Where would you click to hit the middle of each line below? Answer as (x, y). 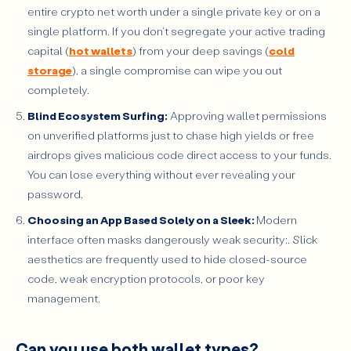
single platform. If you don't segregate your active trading (176, 31)
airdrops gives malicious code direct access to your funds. (179, 155)
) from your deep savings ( (201, 51)
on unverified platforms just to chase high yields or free (171, 136)
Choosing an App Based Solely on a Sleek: (142, 220)
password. (55, 194)
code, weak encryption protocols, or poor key (146, 279)
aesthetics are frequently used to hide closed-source (167, 259)
